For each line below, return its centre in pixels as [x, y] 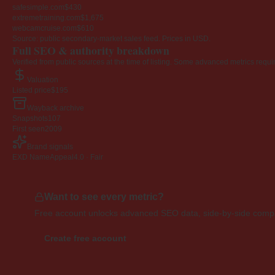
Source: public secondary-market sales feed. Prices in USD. [111, 39]
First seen [29, 129]
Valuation [43, 80]
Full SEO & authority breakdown [91, 51]
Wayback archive [56, 108]
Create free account [85, 238]
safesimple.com [38, 8]
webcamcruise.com [45, 29]
